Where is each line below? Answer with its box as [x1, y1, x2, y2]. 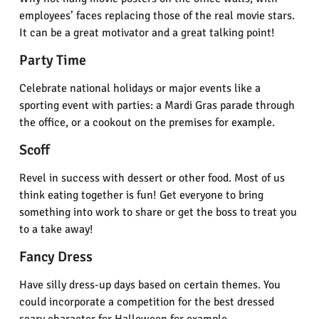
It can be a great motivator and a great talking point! [19, 26, 275, 41]
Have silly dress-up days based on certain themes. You [19, 278, 281, 293]
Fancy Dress [19, 248, 93, 266]
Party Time [19, 51, 86, 70]
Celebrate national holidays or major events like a [19, 81, 261, 96]
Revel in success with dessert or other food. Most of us [19, 171, 285, 186]
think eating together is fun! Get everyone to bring [19, 188, 263, 203]
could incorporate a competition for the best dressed [19, 295, 274, 310]
